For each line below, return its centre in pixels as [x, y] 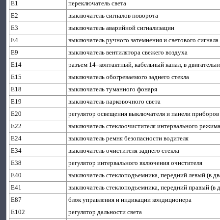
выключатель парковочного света [115, 101]
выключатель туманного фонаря [113, 89]
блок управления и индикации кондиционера [130, 200]
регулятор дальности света [105, 212]
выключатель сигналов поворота [113, 15]
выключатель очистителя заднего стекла [124, 151]
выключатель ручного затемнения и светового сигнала [144, 40]
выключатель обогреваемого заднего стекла [129, 77]
